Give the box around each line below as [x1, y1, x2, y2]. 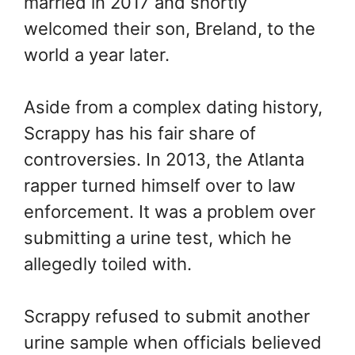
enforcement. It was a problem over [24, 201, 315, 223]
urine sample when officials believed [24, 332, 322, 353]
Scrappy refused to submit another [24, 306, 310, 327]
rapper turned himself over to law [24, 175, 296, 197]
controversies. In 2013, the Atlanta [24, 149, 304, 170]
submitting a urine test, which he [24, 227, 292, 249]
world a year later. [24, 44, 174, 66]
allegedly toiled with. [24, 254, 197, 275]
